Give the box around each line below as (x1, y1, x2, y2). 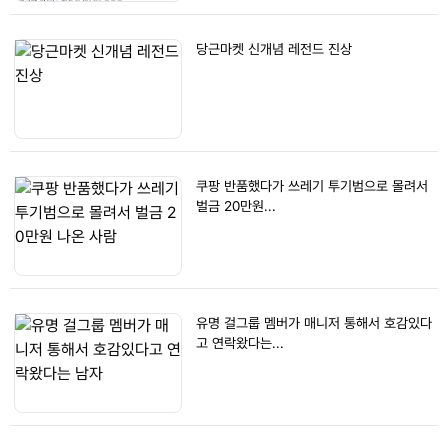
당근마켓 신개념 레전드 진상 (196, 41, 352, 57)
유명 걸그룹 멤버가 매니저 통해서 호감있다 (196, 315, 432, 331)
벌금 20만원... (196, 198, 276, 214)
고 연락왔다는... (196, 335, 284, 351)
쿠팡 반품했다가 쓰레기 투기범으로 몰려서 (196, 178, 428, 194)
